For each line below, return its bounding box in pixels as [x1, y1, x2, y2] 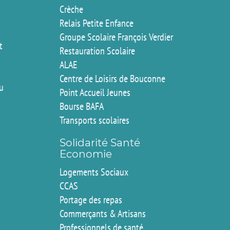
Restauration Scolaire [59, 44, 135, 57]
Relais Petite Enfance [59, 16, 133, 29]
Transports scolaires [59, 113, 129, 126]
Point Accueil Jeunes [59, 86, 130, 99]
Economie [59, 147, 112, 160]
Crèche [59, 3, 83, 15]
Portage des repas [59, 193, 122, 206]
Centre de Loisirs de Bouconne [59, 72, 165, 85]
